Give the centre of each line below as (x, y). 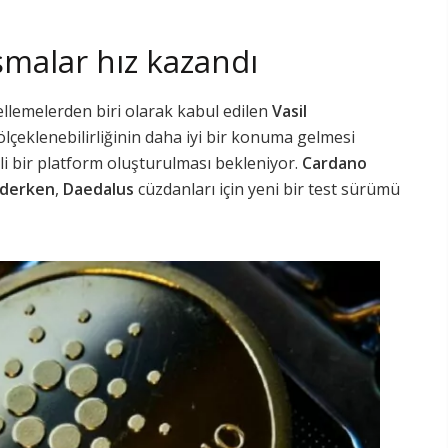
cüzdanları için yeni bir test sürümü (267, 189)
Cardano (334, 163)
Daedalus (98, 189)
